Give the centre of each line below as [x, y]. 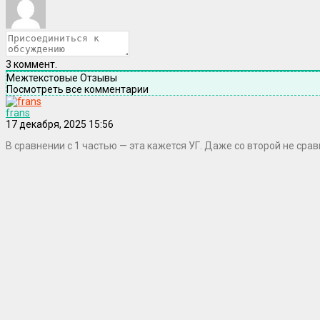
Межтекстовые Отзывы [62, 77]
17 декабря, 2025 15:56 [60, 124]
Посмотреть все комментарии [77, 89]
